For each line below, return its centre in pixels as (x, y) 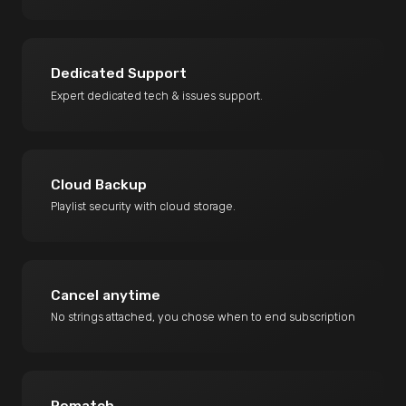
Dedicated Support (119, 74)
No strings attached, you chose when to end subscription (203, 316)
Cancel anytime (106, 295)
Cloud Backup (99, 184)
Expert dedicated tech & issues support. (157, 95)
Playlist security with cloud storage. (144, 206)
